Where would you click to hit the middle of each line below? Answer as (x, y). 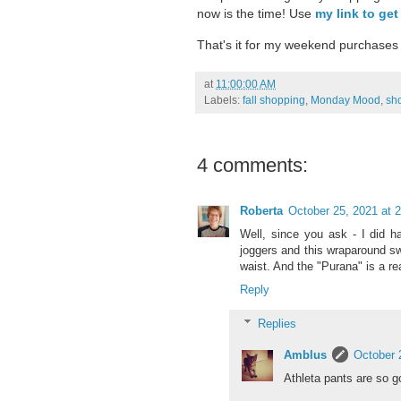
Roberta (261, 210)
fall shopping (274, 99)
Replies (277, 323)
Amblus (305, 354)
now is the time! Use (256, 14)
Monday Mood (346, 99)
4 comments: (252, 165)
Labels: (223, 99)
